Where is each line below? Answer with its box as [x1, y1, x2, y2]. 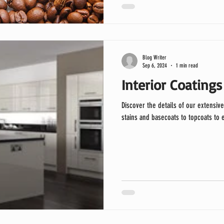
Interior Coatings [121, 75, 222, 93]
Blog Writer [142, 53, 166, 61]
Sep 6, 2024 [142, 62, 167, 69]
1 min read [176, 62, 198, 69]
